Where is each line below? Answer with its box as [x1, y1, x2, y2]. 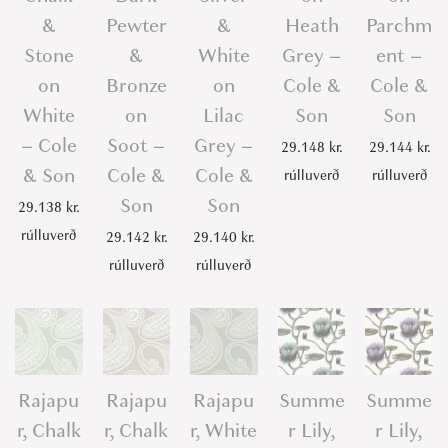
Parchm [366, 11, 433, 39]
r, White [190, 417, 258, 445]
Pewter [105, 11, 167, 39]
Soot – [107, 131, 166, 159]
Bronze [105, 71, 167, 99]
